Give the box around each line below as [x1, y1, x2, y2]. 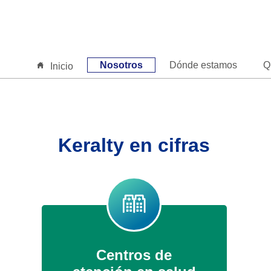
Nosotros [99, 60, 143, 71]
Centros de [96, 246, 172, 263]
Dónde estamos [169, 60, 237, 71]
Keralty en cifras [58, 134, 210, 156]
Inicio [50, 61, 73, 72]
